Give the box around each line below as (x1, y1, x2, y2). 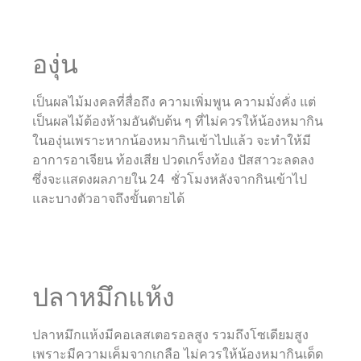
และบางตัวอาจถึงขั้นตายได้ (32, 190, 185, 206)
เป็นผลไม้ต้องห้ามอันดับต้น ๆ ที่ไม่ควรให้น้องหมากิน (32, 113, 323, 129)
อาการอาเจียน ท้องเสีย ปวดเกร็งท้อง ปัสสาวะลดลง (32, 151, 314, 168)
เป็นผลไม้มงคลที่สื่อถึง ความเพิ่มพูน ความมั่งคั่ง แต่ (32, 93, 316, 110)
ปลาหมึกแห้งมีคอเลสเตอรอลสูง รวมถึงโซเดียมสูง (32, 327, 309, 343)
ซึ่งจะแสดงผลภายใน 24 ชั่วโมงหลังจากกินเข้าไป (32, 171, 307, 187)
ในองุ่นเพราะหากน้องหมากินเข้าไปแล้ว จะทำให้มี (32, 132, 311, 148)
